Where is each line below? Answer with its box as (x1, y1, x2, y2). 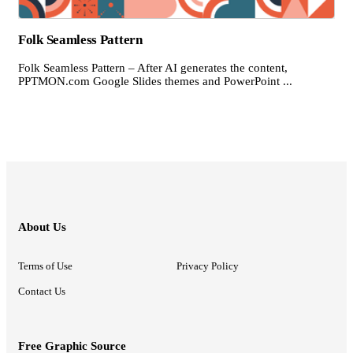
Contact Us (18, 285, 65, 298)
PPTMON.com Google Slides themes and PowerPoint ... (18, 75, 292, 88)
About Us (18, 221, 66, 234)
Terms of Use (18, 260, 72, 273)
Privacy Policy (176, 260, 239, 273)
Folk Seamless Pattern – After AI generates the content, (18, 61, 288, 75)
